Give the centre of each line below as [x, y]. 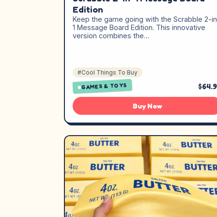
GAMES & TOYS [104, 86]
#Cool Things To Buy [108, 72]
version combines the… [111, 36]
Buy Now [147, 106]
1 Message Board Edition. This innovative [139, 28]
